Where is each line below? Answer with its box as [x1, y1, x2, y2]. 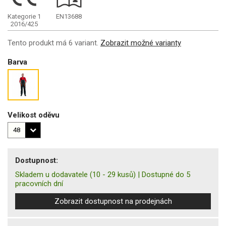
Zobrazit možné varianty [100, 38, 181, 47]
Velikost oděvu [8, 110, 60, 120]
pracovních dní [15, 179, 63, 188]
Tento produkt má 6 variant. [8, 38, 100, 47]
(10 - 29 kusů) [90, 169, 136, 179]
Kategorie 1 [8, 12, 41, 20]
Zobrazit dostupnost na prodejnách [54, 196, 172, 206]
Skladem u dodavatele [15, 169, 88, 179]
